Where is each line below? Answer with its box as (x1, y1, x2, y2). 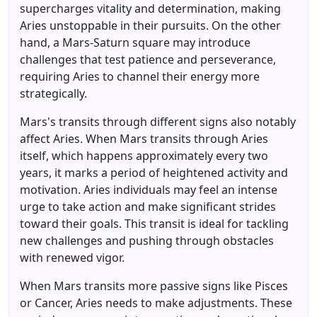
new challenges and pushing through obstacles (20, 233, 274, 248)
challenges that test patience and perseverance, (20, 52, 276, 67)
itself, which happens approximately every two (20, 148, 268, 163)
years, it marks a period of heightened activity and (20, 165, 288, 180)
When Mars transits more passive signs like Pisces (20, 278, 288, 294)
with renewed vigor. (20, 250, 125, 265)
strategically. (20, 86, 87, 101)
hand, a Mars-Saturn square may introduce (20, 35, 250, 50)
